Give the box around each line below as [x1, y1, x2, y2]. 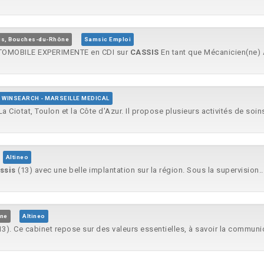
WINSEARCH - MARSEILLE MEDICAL [2, 95, 110, 101]
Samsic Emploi [84, 36, 131, 42]
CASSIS [130, 48, 159, 57]
